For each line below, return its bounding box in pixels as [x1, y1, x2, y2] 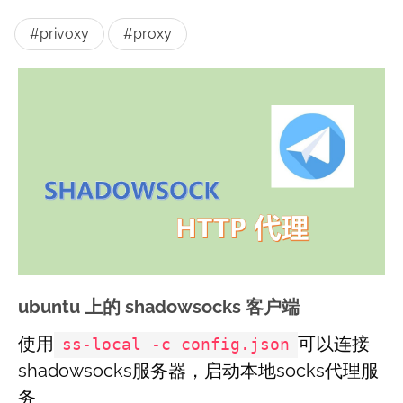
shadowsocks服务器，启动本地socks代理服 [18, 360, 379, 382]
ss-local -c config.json [61, 336, 290, 354]
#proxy [123, 25, 172, 42]
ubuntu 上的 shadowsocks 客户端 [18, 296, 300, 318]
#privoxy [30, 25, 89, 42]
